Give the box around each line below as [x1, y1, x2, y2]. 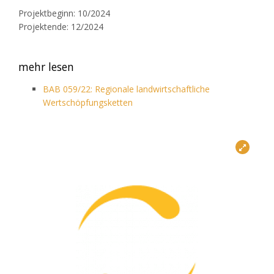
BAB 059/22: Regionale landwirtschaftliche [43, 83, 210, 95]
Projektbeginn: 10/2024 [18, 7, 110, 20]
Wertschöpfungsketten [43, 97, 133, 109]
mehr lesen [18, 59, 74, 75]
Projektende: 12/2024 [18, 21, 103, 33]
